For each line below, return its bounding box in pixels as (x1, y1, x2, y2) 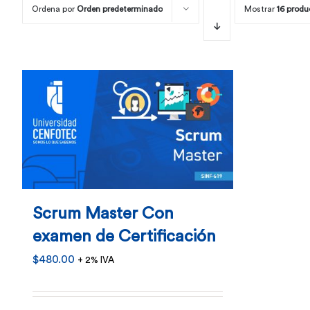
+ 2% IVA (77, 255, 114, 265)
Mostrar (244, 5, 277, 13)
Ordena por (32, 5, 77, 13)
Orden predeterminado (77, 5, 163, 13)
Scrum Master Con (33, 205, 174, 222)
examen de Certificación (33, 228, 216, 245)
